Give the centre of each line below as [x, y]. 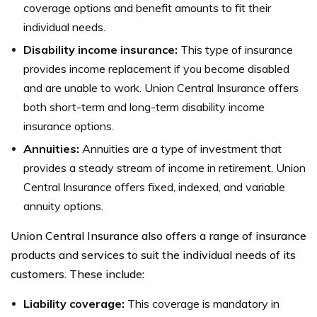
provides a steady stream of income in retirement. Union [165, 167]
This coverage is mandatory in [203, 303]
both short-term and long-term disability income [144, 106]
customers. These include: [77, 273]
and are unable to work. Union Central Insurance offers [161, 87]
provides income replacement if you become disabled [156, 68]
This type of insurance [237, 49]
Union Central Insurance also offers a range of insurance [158, 235]
